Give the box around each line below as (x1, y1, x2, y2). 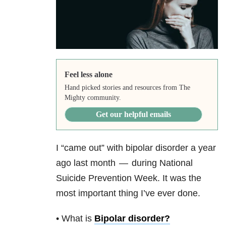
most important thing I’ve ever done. (56, 188, 200, 199)
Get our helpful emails (95, 110, 171, 119)
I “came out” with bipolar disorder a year (56, 143, 216, 153)
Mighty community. (64, 94, 121, 102)
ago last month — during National (56, 158, 193, 168)
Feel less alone (64, 70, 112, 79)
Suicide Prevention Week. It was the (56, 173, 201, 184)
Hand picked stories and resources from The (64, 84, 190, 92)
